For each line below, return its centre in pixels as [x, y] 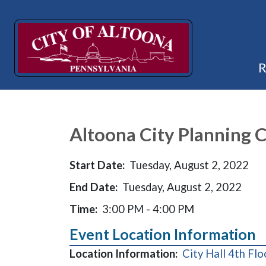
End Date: [94, 187]
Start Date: [97, 165]
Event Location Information [163, 234]
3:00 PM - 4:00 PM [148, 209]
